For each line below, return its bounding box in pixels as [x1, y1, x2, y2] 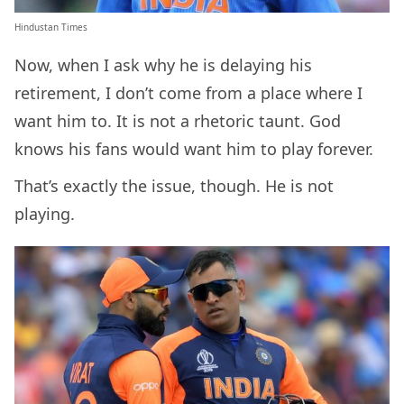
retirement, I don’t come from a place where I [14, 82, 363, 105]
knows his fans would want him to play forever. [14, 138, 373, 161]
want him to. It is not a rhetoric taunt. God [14, 110, 341, 133]
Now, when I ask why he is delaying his [14, 54, 312, 77]
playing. [14, 203, 75, 225]
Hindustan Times [14, 21, 87, 34]
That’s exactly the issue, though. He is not [14, 175, 334, 197]
